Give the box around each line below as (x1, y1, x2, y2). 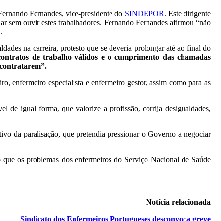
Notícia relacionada (146, 198, 211, 206)
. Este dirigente (164, 9, 211, 18)
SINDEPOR (124, 9, 164, 18)
